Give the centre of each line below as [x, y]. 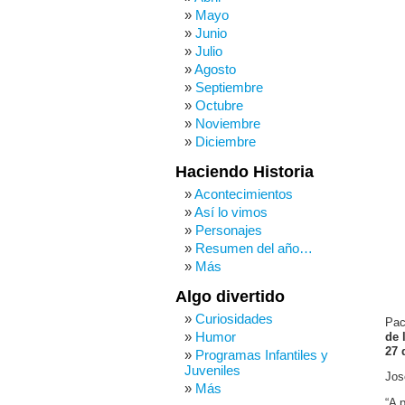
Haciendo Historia [245, 172]
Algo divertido [230, 297]
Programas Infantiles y [262, 355]
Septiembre [229, 87]
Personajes [229, 230]
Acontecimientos [244, 194]
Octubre [219, 105]
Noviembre [228, 123]
